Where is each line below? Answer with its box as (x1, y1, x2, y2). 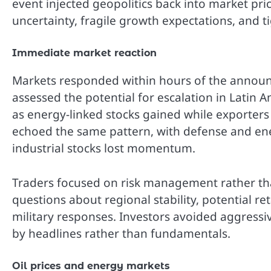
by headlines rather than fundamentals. (12, 225, 230, 241)
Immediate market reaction (12, 47, 157, 59)
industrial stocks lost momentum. (12, 140, 195, 157)
